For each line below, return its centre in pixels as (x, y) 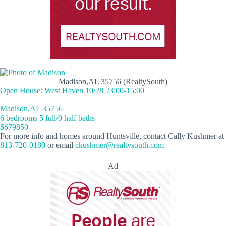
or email (60, 145)
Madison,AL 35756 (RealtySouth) (113, 81)
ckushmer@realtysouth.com (120, 145)
